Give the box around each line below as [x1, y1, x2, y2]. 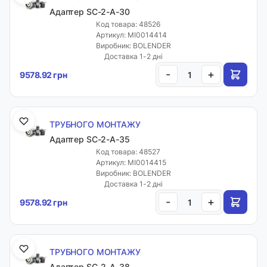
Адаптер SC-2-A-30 [49, 7, 130, 17]
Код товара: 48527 [96, 147, 160, 156]
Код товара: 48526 [96, 20, 160, 29]
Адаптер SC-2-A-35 [49, 134, 130, 144]
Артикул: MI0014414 [96, 30, 167, 39]
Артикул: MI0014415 [96, 158, 166, 167]
